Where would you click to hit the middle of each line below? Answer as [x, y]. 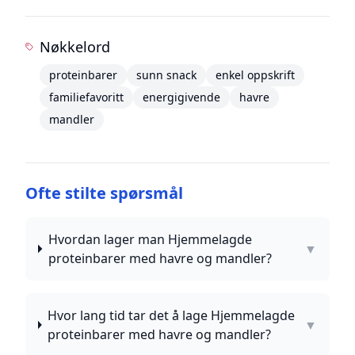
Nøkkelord [75, 47]
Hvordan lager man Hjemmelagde [150, 239]
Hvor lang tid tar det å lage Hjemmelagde [171, 315]
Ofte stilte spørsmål [104, 193]
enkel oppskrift [256, 75]
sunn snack [167, 75]
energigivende [182, 97]
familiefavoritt [87, 97]
